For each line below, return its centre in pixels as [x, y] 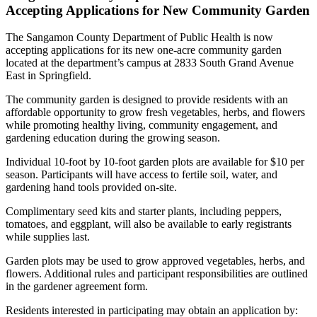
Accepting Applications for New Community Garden [158, 10]
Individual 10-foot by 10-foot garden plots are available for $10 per [155, 162]
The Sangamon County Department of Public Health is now [139, 38]
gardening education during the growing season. [113, 138]
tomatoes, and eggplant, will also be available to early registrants [149, 224]
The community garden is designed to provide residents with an [147, 100]
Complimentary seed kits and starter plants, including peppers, [144, 212]
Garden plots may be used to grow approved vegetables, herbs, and [155, 261]
